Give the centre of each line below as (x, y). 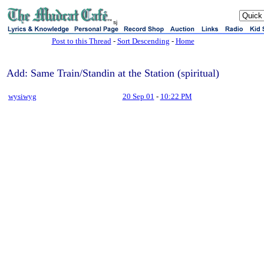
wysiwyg (22, 96)
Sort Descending (143, 41)
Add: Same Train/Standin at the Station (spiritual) (113, 73)
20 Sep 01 (138, 96)
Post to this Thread (81, 41)
